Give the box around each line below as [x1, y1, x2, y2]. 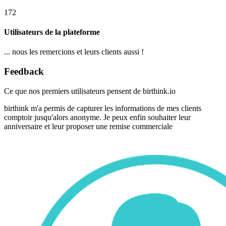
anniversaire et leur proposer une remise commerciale [4, 122, 173, 131]
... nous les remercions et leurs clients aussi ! [4, 47, 144, 56]
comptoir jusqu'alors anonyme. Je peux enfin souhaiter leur [4, 112, 191, 122]
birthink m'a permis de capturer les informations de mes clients [4, 103, 201, 112]
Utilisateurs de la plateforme [4, 28, 100, 37]
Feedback [4, 66, 44, 77]
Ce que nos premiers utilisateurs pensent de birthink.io [4, 86, 176, 95]
